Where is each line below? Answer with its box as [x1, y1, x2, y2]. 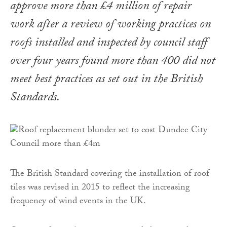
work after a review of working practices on [10, 15, 211, 36]
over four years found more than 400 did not [10, 51, 215, 72]
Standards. [10, 88, 60, 109]
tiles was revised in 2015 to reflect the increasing [10, 180, 190, 196]
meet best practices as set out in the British [10, 69, 203, 91]
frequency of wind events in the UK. [10, 194, 146, 210]
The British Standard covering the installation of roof [10, 166, 209, 182]
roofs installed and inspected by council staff [10, 33, 207, 54]
